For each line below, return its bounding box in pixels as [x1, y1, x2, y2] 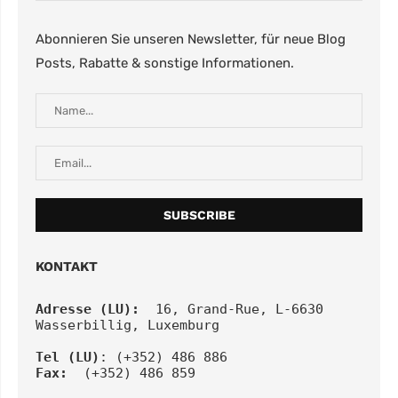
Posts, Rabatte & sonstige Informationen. [36, 55, 294, 72]
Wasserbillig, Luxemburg [36, 317, 219, 334]
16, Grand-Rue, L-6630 [139, 301, 323, 318]
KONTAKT [36, 259, 98, 275]
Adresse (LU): [36, 301, 139, 318]
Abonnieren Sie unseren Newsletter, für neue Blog [36, 31, 346, 48]
